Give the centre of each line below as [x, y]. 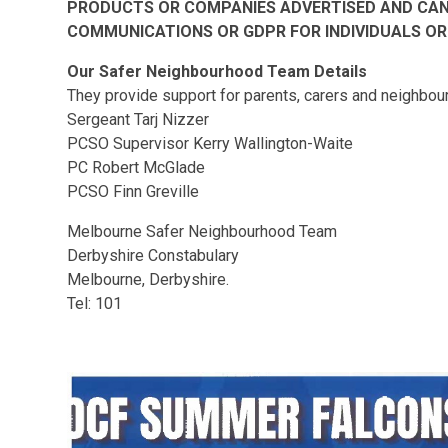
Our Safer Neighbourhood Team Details [217, 71]
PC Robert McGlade [136, 167]
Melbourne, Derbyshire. [148, 279]
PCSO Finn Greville [133, 191]
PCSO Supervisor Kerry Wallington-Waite [210, 143]
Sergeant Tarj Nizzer [138, 119]
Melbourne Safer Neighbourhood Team [202, 231]
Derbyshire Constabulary [153, 255]
